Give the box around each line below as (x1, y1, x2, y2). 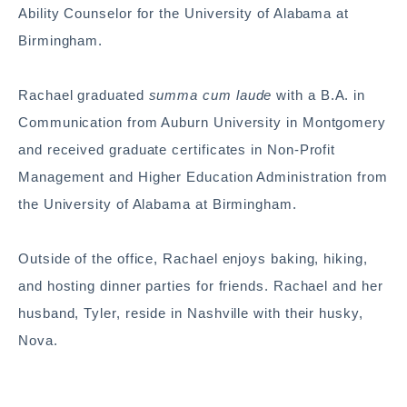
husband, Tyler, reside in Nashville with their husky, (18, 305, 363, 322)
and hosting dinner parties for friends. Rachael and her (18, 278, 383, 294)
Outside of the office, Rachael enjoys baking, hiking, (18, 251, 368, 267)
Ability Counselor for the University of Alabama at (18, 5, 350, 22)
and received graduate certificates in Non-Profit (18, 142, 336, 158)
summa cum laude (148, 87, 273, 104)
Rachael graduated (18, 87, 149, 104)
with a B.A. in (272, 87, 366, 104)
